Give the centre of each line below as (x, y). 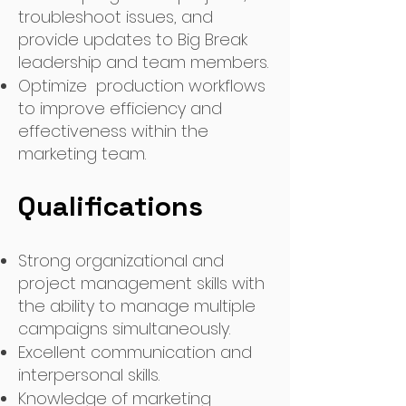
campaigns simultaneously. (124, 329)
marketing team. (82, 154)
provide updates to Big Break (133, 39)
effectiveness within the (113, 131)
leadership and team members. (143, 62)
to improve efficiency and (120, 108)
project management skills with (141, 283)
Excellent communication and (135, 352)
